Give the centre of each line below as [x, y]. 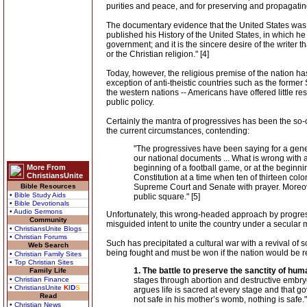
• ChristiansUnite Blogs [46, 229]
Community [48, 220]
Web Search [48, 245]
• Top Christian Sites [41, 262]
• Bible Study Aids [38, 195]
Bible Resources [48, 186]
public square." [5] [167, 197]
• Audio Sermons [36, 211]
